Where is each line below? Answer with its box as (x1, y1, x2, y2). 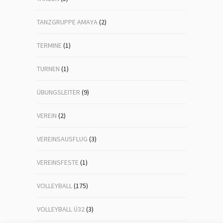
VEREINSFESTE (37, 158, 79, 167)
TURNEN (37, 64, 60, 73)
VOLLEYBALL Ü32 (37, 205, 85, 214)
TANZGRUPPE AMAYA (37, 17, 98, 26)
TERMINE (37, 41, 62, 50)
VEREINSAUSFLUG (37, 134, 88, 143)
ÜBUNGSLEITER (37, 88, 80, 97)
